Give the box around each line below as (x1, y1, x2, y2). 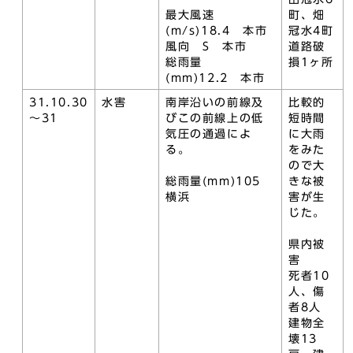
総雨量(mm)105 (165, 176, 273, 187)
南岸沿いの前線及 (165, 97, 264, 108)
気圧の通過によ (165, 128, 252, 139)
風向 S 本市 (165, 41, 247, 52)
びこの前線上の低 (165, 113, 264, 124)
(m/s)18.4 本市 (165, 25, 268, 36)
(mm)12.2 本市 (165, 72, 266, 84)
